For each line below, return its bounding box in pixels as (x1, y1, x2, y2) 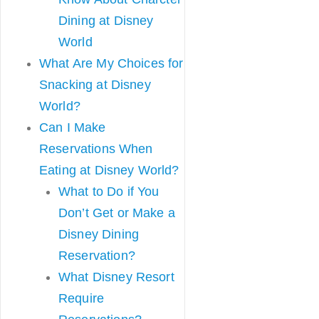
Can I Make (39, 120, 106, 135)
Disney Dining (58, 227, 139, 241)
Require (58, 291, 105, 305)
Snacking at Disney (39, 78, 151, 92)
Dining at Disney (58, 14, 154, 28)
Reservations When (39, 142, 153, 156)
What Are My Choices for (39, 56, 184, 70)
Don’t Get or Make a (58, 206, 175, 220)
